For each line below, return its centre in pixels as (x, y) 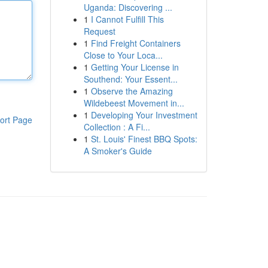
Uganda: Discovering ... (128, 7)
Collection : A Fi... (117, 127)
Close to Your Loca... (123, 55)
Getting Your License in (135, 67)
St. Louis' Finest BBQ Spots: (144, 139)
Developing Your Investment (144, 115)
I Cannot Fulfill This (127, 19)
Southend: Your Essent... (130, 79)
